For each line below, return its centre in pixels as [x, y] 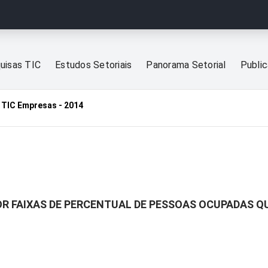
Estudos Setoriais [94, 65]
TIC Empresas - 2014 [42, 106]
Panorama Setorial [186, 65]
